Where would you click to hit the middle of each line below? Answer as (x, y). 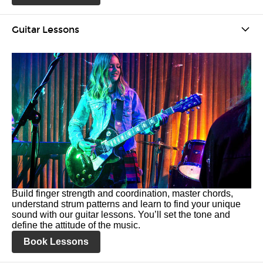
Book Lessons (56, 242)
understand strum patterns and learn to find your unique (126, 204)
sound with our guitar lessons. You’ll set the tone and (121, 215)
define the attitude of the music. (76, 225)
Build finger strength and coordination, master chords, (122, 193)
